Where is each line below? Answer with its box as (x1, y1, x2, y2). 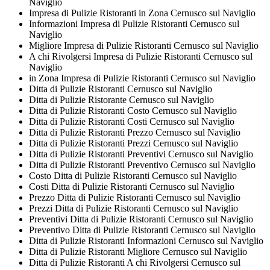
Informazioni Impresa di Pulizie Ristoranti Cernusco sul (29, 18, 239, 29)
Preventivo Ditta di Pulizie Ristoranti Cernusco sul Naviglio (29, 224, 256, 235)
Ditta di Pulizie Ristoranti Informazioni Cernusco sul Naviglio (29, 235, 263, 246)
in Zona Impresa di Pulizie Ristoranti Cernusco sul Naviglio (29, 72, 256, 83)
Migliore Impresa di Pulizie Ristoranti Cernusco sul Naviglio (29, 40, 259, 51)
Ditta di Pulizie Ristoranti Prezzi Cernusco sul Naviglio (29, 137, 238, 148)
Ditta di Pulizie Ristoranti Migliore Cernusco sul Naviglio (29, 246, 247, 257)
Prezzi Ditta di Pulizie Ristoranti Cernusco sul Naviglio (29, 202, 238, 213)
